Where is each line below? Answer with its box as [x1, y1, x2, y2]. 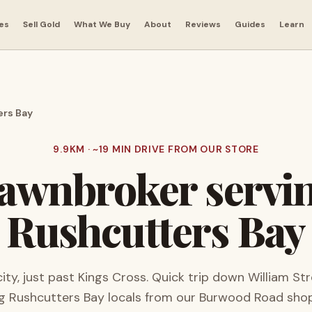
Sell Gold [22, 18, 60, 30]
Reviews [185, 18, 221, 30]
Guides [234, 18, 265, 30]
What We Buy [73, 18, 130, 30]
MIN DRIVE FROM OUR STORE [109, 143, 259, 155]
